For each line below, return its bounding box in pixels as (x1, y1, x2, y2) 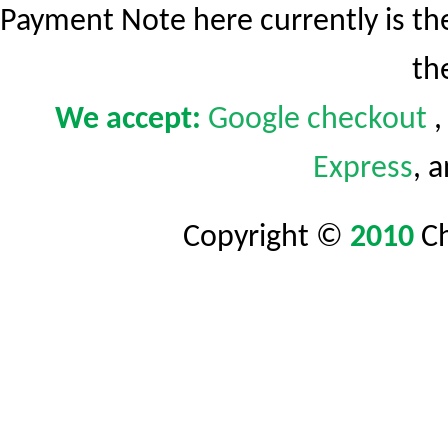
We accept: (54, 104, 201, 136)
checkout (306, 104, 427, 136)
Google (207, 104, 300, 136)
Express (312, 153, 413, 185)
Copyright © (183, 222, 350, 254)
